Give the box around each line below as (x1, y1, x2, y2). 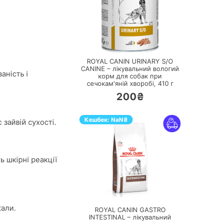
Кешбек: (84, 116, 111, 123)
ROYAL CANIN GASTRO (94, 206, 166, 214)
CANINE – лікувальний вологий (81, 65, 179, 73)
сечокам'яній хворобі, (86, 79, 158, 87)
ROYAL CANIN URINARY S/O (87, 57, 173, 65)
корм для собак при (98, 72, 162, 80)
